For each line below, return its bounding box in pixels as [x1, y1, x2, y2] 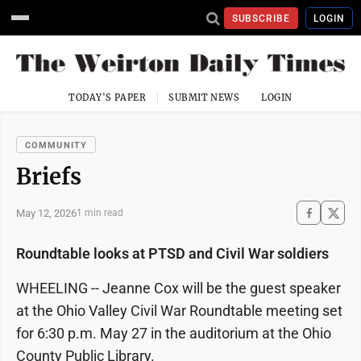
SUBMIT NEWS [168, 92, 240, 104]
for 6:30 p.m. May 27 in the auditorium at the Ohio [16, 325, 331, 342]
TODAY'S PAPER [68, 92, 147, 104]
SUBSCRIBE [231, 12, 291, 24]
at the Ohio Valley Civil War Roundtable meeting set [16, 302, 342, 320]
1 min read [77, 207, 123, 219]
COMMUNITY [25, 140, 87, 151]
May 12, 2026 [16, 206, 77, 219]
